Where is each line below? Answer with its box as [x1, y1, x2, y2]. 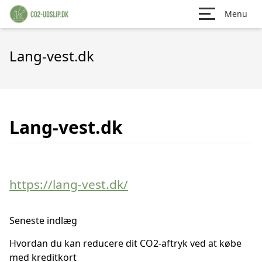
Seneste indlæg [9, 214, 77, 227]
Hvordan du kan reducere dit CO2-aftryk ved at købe [9, 237, 242, 250]
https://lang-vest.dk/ [9, 176, 128, 192]
